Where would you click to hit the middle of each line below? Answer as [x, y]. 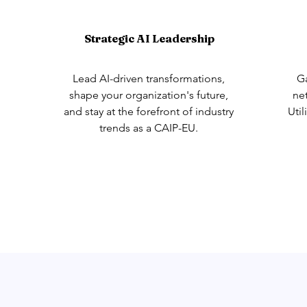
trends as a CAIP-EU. [149, 128]
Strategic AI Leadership [149, 38]
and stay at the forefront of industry [149, 111]
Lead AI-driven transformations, [149, 78]
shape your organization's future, [149, 95]
